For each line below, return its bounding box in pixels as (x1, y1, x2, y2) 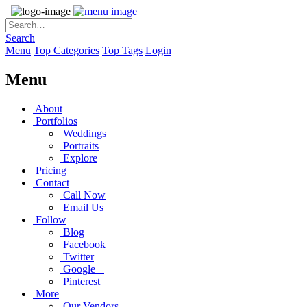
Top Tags (102, 45, 143, 56)
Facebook (60, 238, 106, 250)
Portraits (60, 139, 99, 151)
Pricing (33, 164, 66, 176)
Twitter (60, 250, 94, 262)
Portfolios (33, 114, 77, 127)
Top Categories (34, 45, 99, 56)
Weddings (60, 127, 106, 139)
